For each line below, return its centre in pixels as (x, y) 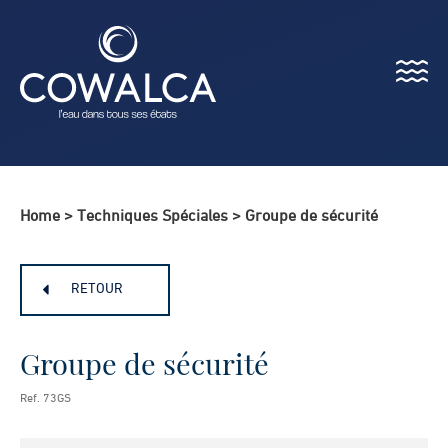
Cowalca (47, 128)
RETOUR (97, 289)
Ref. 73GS (45, 399)
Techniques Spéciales (152, 217)
